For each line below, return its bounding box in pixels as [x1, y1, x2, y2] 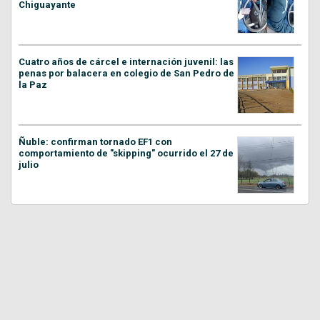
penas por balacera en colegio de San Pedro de [19, 67, 234, 79]
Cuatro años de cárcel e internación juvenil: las [19, 56, 234, 67]
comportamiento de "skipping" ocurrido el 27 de [19, 147, 234, 159]
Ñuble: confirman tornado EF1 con [19, 136, 172, 147]
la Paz [19, 79, 47, 90]
